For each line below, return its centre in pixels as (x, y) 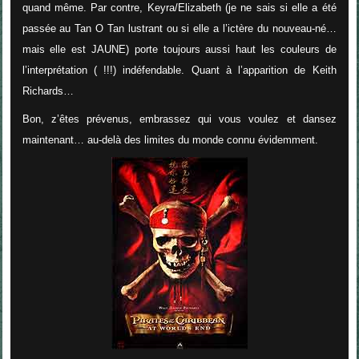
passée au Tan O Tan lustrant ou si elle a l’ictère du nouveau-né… (179, 28)
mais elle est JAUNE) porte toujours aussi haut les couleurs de (179, 49)
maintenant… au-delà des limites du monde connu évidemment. (170, 139)
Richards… (48, 91)
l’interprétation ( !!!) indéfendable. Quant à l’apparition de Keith (179, 70)
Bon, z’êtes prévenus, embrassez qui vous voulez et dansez (179, 119)
